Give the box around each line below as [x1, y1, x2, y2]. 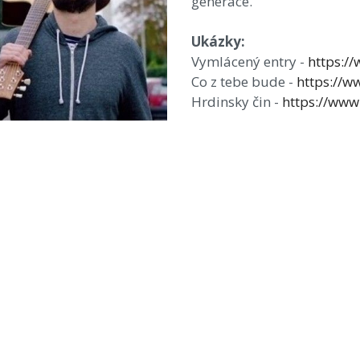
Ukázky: [191, 32, 246, 51]
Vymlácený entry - [191, 52, 309, 71]
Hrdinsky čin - [191, 92, 283, 111]
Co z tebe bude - [191, 72, 297, 91]
